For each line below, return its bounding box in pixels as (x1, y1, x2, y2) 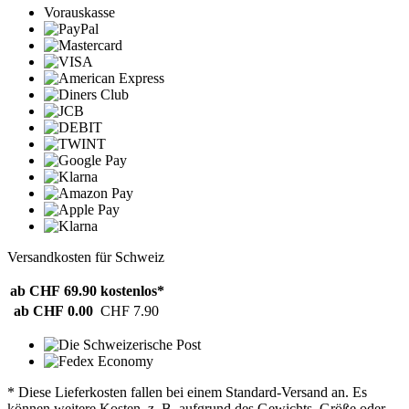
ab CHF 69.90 (10, 282, 97, 299)
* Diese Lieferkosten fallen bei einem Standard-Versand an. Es (7, 383, 367, 400)
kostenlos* (100, 282, 164, 299)
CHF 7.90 (100, 302, 159, 319)
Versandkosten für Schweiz (7, 248, 164, 265)
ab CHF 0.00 (14, 302, 93, 319)
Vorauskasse (44, 4, 115, 20)
